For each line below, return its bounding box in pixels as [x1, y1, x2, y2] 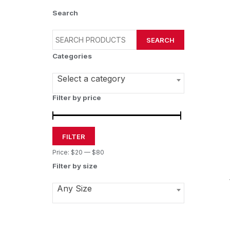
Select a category [57, 73, 125, 84]
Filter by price [52, 93, 101, 102]
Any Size [57, 183, 92, 194]
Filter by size [52, 162, 98, 170]
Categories [52, 52, 92, 60]
